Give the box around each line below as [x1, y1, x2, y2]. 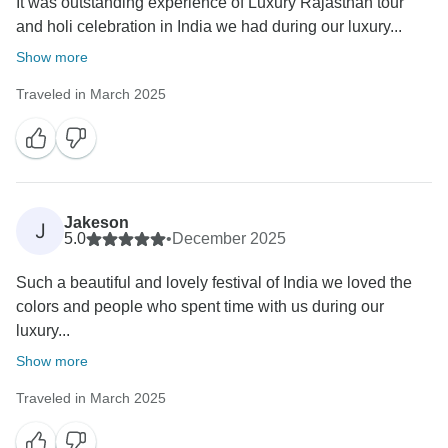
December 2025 [172, 230, 286, 248]
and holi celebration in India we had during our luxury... [16, 18, 402, 36]
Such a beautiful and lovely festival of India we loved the [16, 274, 412, 292]
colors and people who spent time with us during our [16, 298, 384, 316]
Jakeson [64, 214, 129, 232]
